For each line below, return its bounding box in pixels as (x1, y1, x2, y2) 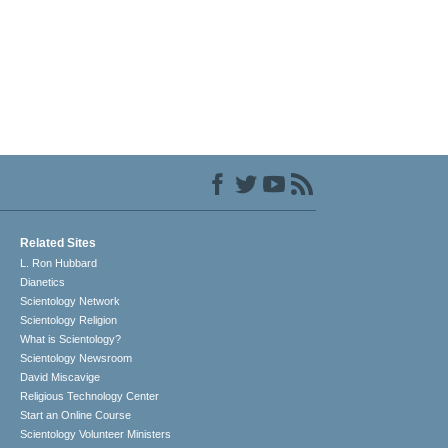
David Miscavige (20, 371, 101, 384)
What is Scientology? (20, 333, 122, 346)
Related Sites (20, 236, 97, 251)
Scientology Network (20, 295, 121, 308)
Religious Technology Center (20, 390, 160, 403)
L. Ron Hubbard (20, 257, 98, 270)
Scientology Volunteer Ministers (20, 428, 172, 441)
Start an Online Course (20, 409, 132, 422)
